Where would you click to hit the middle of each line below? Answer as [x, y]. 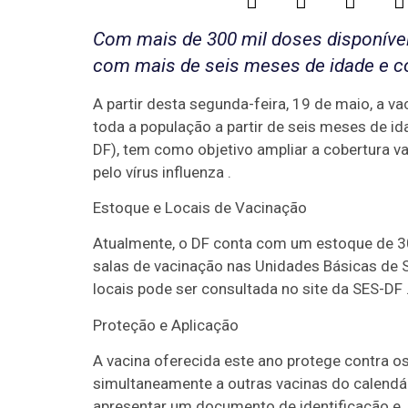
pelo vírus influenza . [162, 172]
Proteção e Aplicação [166, 325]
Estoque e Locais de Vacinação [200, 207]
